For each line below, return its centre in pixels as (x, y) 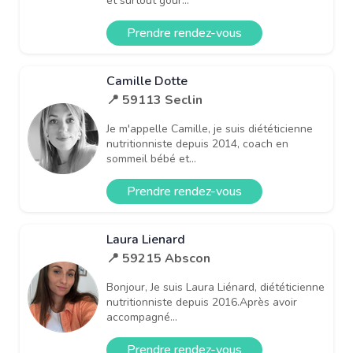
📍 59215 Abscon (158, 258)
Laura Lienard (146, 239)
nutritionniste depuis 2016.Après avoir (202, 302)
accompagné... (142, 317)
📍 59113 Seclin (154, 100)
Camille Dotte (147, 81)
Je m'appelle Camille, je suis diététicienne (210, 128)
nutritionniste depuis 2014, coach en (197, 143)
